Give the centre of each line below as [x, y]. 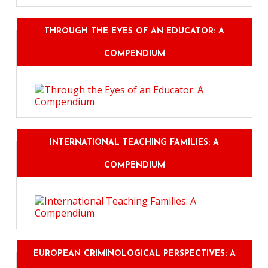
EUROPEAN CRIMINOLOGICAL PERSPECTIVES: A [134, 254]
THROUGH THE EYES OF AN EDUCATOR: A [134, 31]
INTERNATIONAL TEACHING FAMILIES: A [134, 142]
